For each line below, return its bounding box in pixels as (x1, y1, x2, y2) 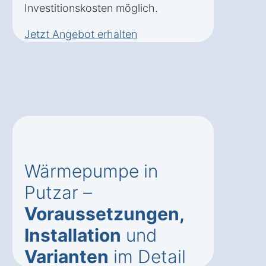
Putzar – (24, 182, 92, 204)
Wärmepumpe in (24, 160, 158, 182)
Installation (24, 224, 121, 246)
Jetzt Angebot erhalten (24, 28, 137, 41)
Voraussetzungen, (24, 203, 184, 225)
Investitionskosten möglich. (24, 2, 158, 15)
